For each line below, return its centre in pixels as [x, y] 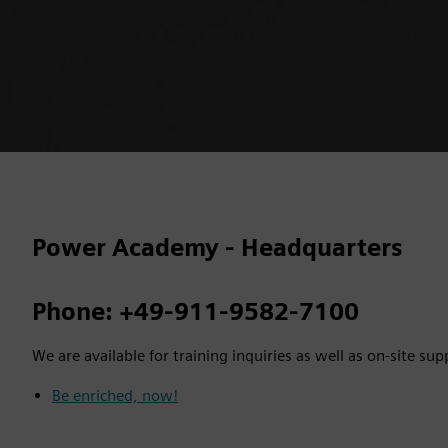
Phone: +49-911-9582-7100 [195, 311]
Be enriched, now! [115, 395]
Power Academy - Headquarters [217, 247]
